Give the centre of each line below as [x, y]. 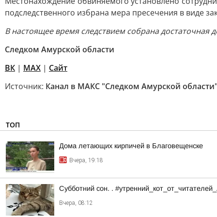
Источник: [25, 86]
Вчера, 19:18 [86, 160]
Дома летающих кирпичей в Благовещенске [131, 146]
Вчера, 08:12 [76, 203]
